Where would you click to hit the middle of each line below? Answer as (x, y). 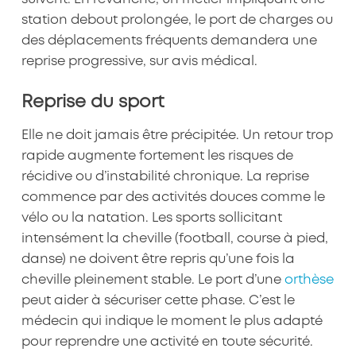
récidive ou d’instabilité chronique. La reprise (165, 177)
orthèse (309, 281)
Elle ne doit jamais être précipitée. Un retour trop (177, 136)
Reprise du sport (93, 102)
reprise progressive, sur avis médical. (139, 62)
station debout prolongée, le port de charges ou (177, 21)
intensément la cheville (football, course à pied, (174, 239)
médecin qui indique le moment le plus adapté (172, 322)
